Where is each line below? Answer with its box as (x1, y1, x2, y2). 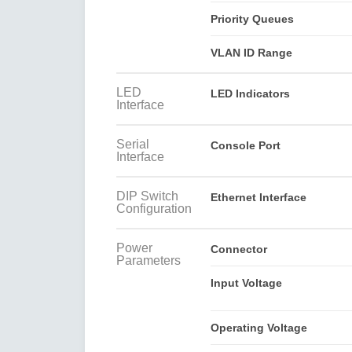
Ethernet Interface (210, 190, 306, 203)
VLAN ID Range (210, 46, 292, 59)
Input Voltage (210, 276, 282, 289)
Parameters (116, 253, 181, 267)
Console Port (210, 138, 280, 152)
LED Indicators (210, 86, 290, 100)
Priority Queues (210, 12, 294, 25)
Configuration (116, 201, 192, 215)
